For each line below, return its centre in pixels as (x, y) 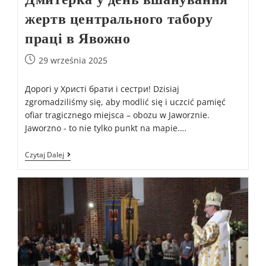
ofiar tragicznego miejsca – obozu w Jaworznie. (118, 115)
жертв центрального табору (119, 19)
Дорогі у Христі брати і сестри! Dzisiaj (102, 89)
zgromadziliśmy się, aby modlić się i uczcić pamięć (126, 102)
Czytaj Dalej (45, 155)
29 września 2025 (73, 61)
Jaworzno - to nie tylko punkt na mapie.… (106, 128)
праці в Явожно (78, 39)
